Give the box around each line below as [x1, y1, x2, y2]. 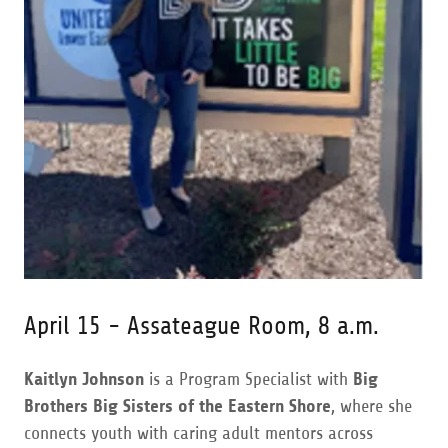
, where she [331, 395, 412, 416]
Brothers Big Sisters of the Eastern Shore [24, 395, 331, 416]
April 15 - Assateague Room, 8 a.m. [24, 311, 379, 340]
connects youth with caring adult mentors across [24, 422, 373, 443]
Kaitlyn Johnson [24, 368, 144, 389]
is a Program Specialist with [144, 368, 353, 389]
